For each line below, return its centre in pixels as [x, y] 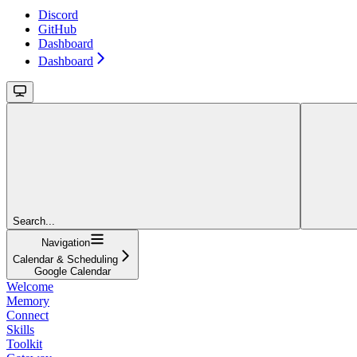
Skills [20, 329]
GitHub [57, 29]
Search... [34, 221]
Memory [28, 300]
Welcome [30, 286]
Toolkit [24, 343]
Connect [27, 315]
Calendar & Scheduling [65, 259]
